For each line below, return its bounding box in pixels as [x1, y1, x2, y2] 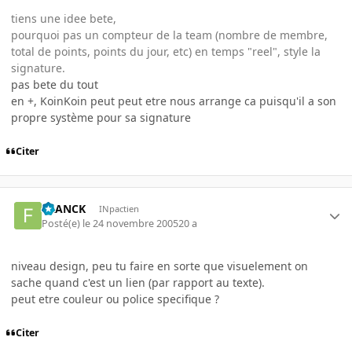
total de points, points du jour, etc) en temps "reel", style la [11, 44, 321, 60]
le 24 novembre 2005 [82, 216, 179, 230]
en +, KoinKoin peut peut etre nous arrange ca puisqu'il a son [11, 93, 336, 109]
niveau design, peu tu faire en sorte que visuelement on [11, 258, 308, 273]
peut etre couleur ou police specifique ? [11, 291, 219, 306]
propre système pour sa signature [11, 110, 191, 126]
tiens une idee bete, [11, 11, 116, 27]
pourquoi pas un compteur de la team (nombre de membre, [11, 27, 328, 43]
